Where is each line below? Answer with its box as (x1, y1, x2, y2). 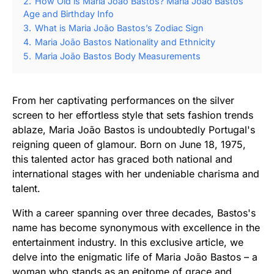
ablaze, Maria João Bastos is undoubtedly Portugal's (12, 123, 255, 136)
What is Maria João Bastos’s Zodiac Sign (35, 22, 204, 33)
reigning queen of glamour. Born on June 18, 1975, (12, 138, 246, 150)
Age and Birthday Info (23, 8, 114, 19)
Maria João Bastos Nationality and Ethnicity (35, 36, 215, 47)
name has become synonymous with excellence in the (12, 221, 260, 234)
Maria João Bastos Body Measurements (35, 50, 201, 61)
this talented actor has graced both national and (12, 152, 232, 165)
